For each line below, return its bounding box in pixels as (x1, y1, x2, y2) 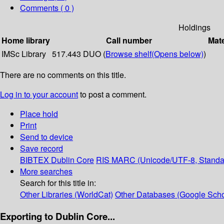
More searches (20, 165, 72, 177)
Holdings (178, 21, 210, 33)
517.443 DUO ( (52, 48, 105, 60)
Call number (106, 34, 152, 46)
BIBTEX (20, 154, 49, 166)
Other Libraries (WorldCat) (20, 188, 113, 200)
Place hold (20, 108, 58, 120)
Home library (1, 34, 50, 46)
